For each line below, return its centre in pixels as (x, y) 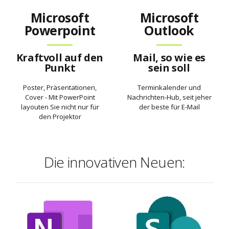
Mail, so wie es (169, 57)
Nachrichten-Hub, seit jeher (169, 97)
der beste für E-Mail (169, 107)
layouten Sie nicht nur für (60, 107)
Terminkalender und (169, 88)
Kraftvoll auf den (60, 57)
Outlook (169, 30)
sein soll (169, 67)
